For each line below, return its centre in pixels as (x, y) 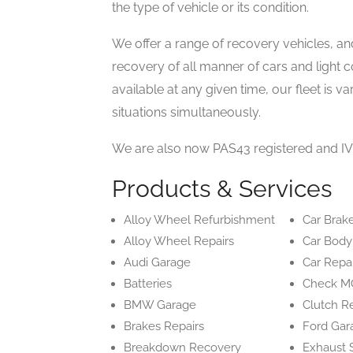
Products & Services (222, 189)
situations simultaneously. (186, 112)
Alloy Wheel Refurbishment (199, 220)
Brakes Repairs (164, 326)
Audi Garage (157, 262)
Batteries (148, 284)
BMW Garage (160, 305)
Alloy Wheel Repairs (179, 241)
